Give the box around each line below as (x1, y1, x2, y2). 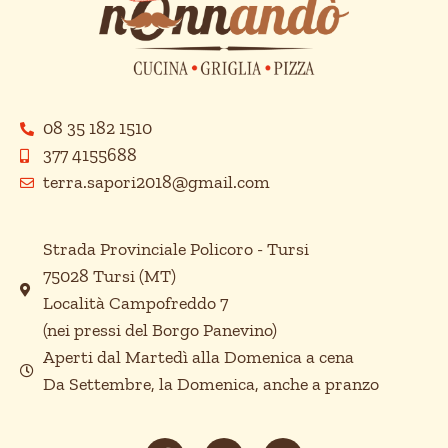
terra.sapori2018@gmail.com (42, 171, 270, 194)
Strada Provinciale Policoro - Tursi (42, 238, 309, 261)
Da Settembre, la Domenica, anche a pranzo (42, 373, 379, 396)
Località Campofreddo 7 (42, 292, 228, 315)
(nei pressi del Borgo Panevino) (42, 319, 277, 342)
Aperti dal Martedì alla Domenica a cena (42, 346, 354, 369)
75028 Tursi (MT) (42, 265, 176, 288)
